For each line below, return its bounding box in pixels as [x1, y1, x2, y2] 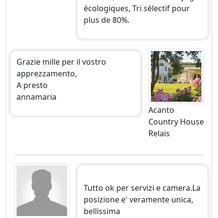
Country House [148, 116, 204, 127]
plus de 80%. [83, 14, 129, 25]
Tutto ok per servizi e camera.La [83, 182, 200, 193]
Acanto [148, 104, 174, 115]
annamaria [17, 91, 56, 102]
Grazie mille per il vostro [17, 56, 106, 67]
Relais [148, 127, 170, 139]
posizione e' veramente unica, [83, 194, 193, 205]
